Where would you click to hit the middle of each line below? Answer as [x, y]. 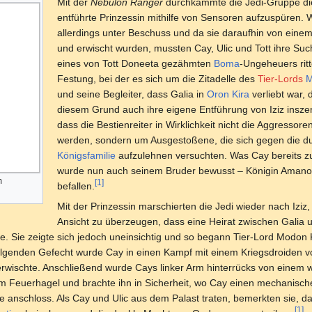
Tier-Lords [280, 78]
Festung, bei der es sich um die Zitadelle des [157, 78]
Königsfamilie [86, 155]
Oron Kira [228, 94]
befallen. [76, 186]
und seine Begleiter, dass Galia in [132, 94]
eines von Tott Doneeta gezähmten [135, 63]
